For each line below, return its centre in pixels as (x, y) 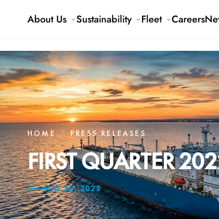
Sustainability (104, 19)
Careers (188, 19)
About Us (47, 19)
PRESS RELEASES (108, 133)
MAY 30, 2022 (72, 188)
